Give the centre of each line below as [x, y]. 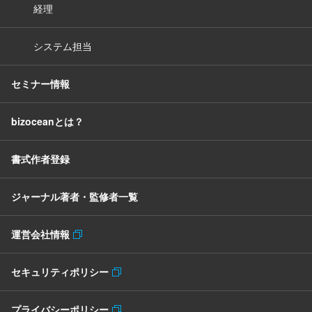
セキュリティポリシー [62, 272]
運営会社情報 [42, 234]
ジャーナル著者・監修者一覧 [75, 197]
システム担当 [63, 46]
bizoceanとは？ [47, 122]
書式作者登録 [40, 159]
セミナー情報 [40, 84]
